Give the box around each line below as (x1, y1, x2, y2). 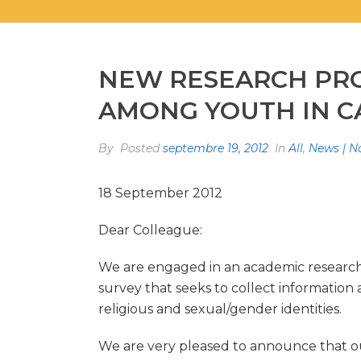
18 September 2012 (98, 185, 222, 201)
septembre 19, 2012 (163, 141, 268, 156)
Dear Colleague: (98, 222, 202, 238)
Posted (117, 141, 163, 156)
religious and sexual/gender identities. (98, 301, 342, 317)
